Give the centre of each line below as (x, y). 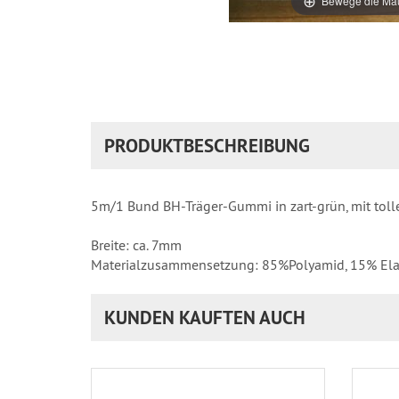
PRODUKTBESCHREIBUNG (207, 145)
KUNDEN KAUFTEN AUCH (205, 317)
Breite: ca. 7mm (138, 244)
